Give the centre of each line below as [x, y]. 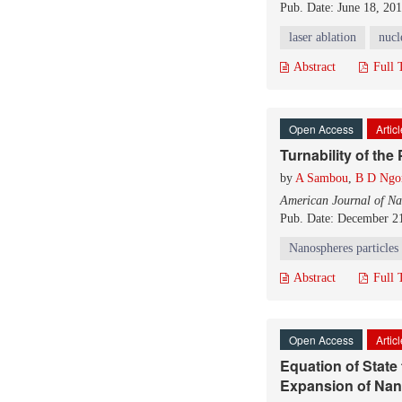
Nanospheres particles [344, 248]
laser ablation [323, 37]
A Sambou [322, 178]
